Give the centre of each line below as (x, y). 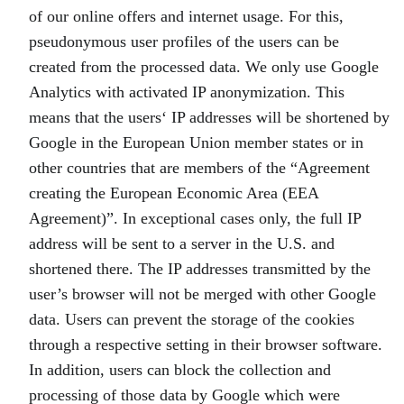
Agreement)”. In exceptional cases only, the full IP (195, 218)
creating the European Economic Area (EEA (174, 193)
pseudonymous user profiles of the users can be (184, 41)
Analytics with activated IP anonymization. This (187, 92)
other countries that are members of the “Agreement (199, 168)
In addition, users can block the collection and (180, 370)
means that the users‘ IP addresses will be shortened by (209, 117)
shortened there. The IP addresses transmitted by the (200, 269)
